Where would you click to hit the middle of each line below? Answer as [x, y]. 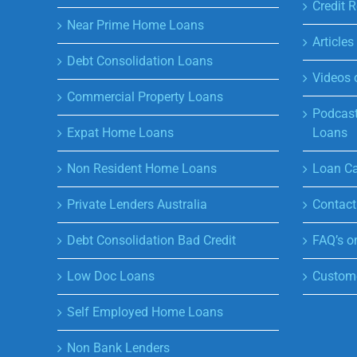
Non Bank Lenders [118, 347]
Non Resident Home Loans [142, 168]
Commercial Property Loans [145, 96]
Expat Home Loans [120, 132]
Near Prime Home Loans [135, 25]
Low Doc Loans [111, 276]
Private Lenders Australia [137, 204]
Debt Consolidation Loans [140, 61]
